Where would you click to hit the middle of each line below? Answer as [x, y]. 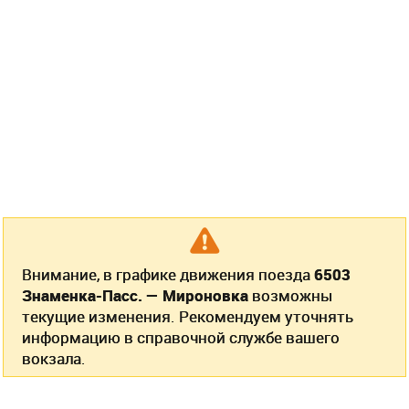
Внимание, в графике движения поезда [168, 275]
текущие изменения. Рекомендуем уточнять [188, 317]
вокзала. [54, 359]
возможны [290, 296]
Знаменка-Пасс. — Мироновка [135, 296]
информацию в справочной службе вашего [181, 338]
